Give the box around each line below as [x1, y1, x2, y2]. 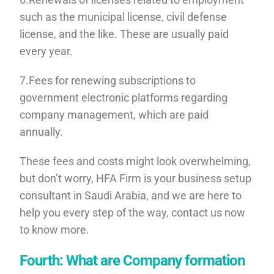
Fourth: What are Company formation [20, 251, 245, 269]
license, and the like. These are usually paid [20, 27, 229, 40]
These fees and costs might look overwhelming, [20, 154, 251, 168]
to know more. [20, 223, 90, 236]
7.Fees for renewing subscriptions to [20, 73, 196, 87]
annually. [20, 125, 64, 138]
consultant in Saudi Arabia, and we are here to [20, 188, 242, 202]
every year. [20, 44, 73, 57]
